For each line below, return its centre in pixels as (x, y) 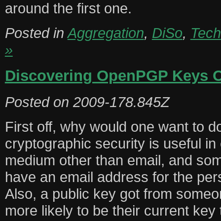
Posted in (36, 33)
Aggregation (106, 33)
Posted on (39, 102)
